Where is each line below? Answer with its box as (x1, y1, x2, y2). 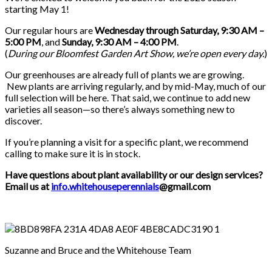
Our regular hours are (5, 24, 95, 36)
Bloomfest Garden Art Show (55, 47, 172, 59)
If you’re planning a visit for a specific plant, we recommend (5, 136, 248, 148)
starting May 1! (5, 3, 69, 15)
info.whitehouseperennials (51, 180, 159, 192)
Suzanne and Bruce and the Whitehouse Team (5, 244, 191, 256)
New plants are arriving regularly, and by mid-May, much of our (5, 80, 266, 92)
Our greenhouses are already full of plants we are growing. (5, 69, 244, 81)
